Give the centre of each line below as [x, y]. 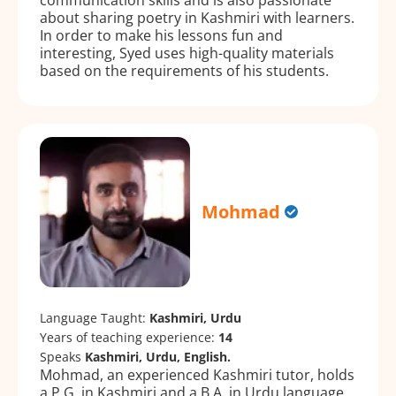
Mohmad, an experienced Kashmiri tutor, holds [197, 374]
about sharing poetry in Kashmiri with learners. [197, 17]
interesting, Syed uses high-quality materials [187, 53]
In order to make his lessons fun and [161, 35]
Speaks [62, 356]
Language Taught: [95, 317]
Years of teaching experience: [129, 337]
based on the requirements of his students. [184, 70]
